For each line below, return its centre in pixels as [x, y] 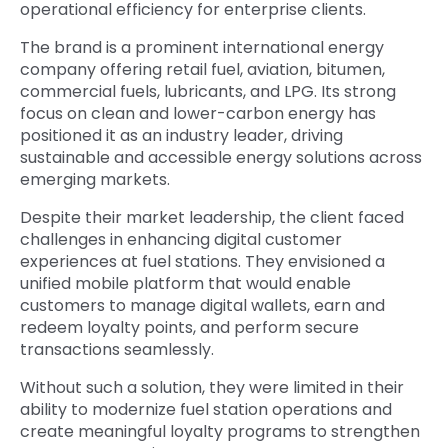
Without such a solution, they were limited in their [212, 388]
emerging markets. [95, 180]
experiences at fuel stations [129, 262]
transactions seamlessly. [119, 350]
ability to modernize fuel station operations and [206, 410]
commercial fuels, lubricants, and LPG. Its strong [208, 92]
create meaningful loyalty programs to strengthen [220, 432]
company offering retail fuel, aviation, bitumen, [202, 70]
